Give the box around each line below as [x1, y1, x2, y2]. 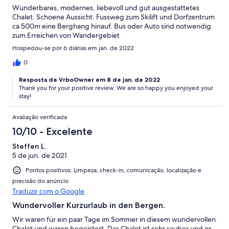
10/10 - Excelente [12, 125, 93, 138]
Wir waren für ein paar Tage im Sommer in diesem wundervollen [12, 215, 216, 224]
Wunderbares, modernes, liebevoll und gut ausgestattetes [12, 3, 199, 12]
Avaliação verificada [12, 112, 67, 121]
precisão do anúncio [12, 177, 68, 186]
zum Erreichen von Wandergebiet [12, 30, 120, 40]
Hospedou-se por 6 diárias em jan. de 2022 [12, 43, 134, 52]
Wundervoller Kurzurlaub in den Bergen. [12, 200, 165, 211]
